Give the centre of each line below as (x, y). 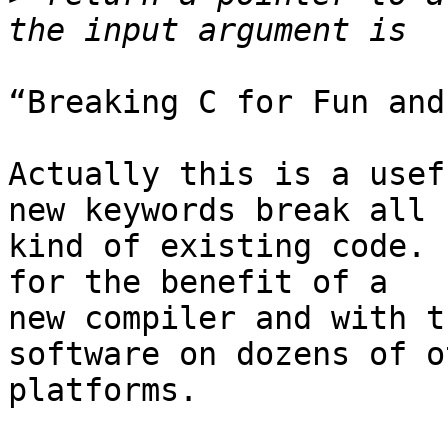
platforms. (103, 390)
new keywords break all (217, 210)
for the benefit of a (198, 282)
